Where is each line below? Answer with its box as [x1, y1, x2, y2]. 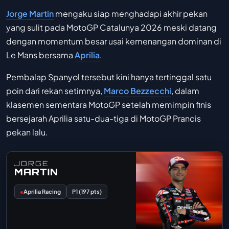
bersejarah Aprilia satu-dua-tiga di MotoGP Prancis [6, 112, 201, 124]
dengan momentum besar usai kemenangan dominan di [6, 35, 221, 47]
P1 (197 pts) [72, 188, 102, 195]
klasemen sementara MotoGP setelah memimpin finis [6, 99, 211, 110]
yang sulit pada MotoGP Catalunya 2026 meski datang [6, 21, 217, 33]
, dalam [171, 85, 199, 96]
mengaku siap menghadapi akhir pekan [54, 8, 208, 19]
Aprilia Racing [24, 188, 61, 195]
